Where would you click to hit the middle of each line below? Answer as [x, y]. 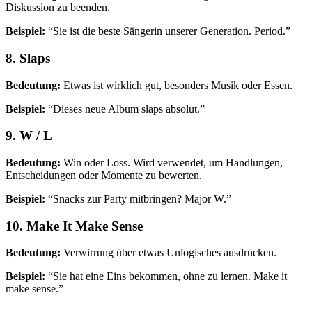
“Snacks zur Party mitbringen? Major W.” [138, 199]
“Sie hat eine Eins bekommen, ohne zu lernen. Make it [166, 276]
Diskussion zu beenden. [58, 8]
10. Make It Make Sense [74, 226]
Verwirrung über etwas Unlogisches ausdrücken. [169, 253]
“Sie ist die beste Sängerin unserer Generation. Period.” [168, 31]
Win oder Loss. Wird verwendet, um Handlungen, [172, 163]
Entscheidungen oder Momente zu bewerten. [104, 175]
